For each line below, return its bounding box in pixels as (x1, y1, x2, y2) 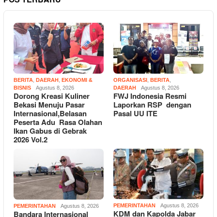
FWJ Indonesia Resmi (113, 91, 186, 102)
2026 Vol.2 (14, 134, 47, 145)
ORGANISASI (113, 77, 147, 83)
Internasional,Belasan (14, 108, 87, 119)
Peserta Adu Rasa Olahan (14, 117, 102, 128)
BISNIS (14, 85, 31, 91)
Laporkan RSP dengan (113, 99, 191, 110)
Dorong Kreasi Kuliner (14, 91, 90, 102)
